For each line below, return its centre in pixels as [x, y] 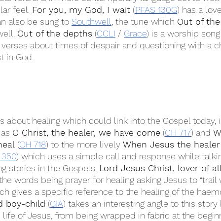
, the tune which [144, 21]
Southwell [92, 21]
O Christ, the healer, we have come [86, 132]
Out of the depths [55, 33]
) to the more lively [84, 144]
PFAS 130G [156, 10]
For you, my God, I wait [81, 10]
